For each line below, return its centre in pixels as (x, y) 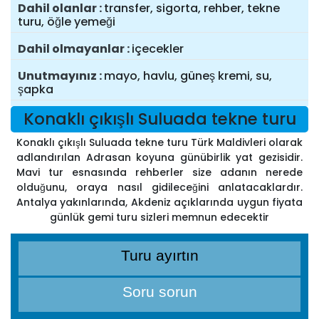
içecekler (158, 49)
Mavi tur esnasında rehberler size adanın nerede (159, 173)
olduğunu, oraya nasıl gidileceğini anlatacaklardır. (159, 188)
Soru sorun (159, 292)
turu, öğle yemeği (67, 22)
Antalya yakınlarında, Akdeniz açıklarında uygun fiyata (159, 203)
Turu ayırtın (159, 256)
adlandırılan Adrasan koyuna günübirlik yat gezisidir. (159, 158)
